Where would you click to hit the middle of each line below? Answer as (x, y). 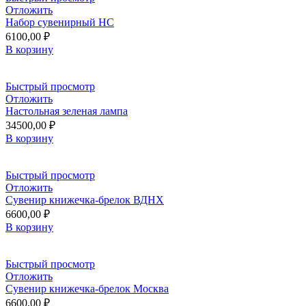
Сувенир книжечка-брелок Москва (87, 288)
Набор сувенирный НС (60, 22)
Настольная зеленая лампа (67, 111)
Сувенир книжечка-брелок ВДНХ (85, 199)
